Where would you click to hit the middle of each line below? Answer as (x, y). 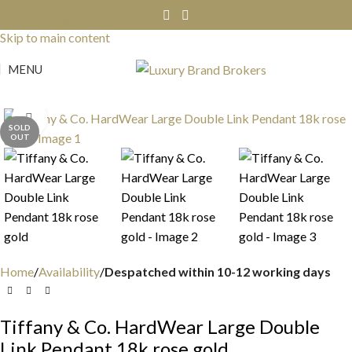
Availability (69, 271)
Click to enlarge (88, 119)
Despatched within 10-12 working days (218, 271)
